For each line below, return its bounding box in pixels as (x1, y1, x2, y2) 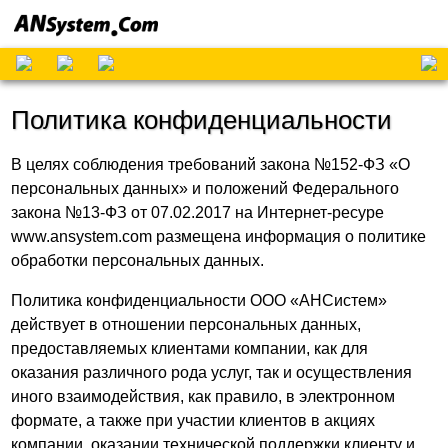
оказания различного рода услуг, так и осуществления (11, 364, 413, 381)
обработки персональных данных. (11, 252, 265, 269)
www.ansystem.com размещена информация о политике (11, 228, 427, 245)
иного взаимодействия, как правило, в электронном (11, 388, 396, 405)
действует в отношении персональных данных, (11, 316, 362, 333)
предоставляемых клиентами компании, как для (11, 340, 369, 357)
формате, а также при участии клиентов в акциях (11, 412, 376, 429)
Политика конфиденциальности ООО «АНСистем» (11, 292, 388, 309)
